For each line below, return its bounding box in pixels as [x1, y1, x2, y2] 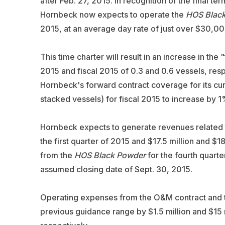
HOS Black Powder [74, 150, 146, 160]
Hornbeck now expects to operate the [40, 9, 186, 20]
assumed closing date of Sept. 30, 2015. [40, 164, 192, 174]
